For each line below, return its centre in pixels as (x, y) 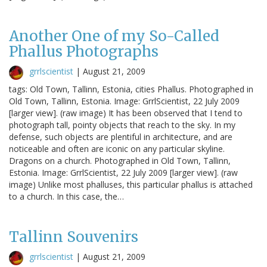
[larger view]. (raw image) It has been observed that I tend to (126, 113)
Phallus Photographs (84, 51)
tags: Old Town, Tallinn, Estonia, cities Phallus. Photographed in (131, 89)
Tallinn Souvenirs (74, 237)
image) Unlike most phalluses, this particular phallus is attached (131, 184)
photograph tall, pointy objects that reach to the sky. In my (122, 125)
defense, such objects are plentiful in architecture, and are (121, 136)
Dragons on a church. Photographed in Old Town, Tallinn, (120, 160)
